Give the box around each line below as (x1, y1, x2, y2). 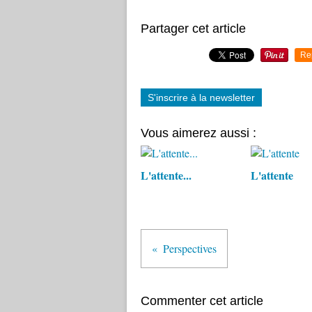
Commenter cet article (141, 294, 263, 308)
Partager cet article (141, 22, 246, 36)
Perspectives (163, 241, 217, 256)
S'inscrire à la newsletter (148, 92, 255, 103)
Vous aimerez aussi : (141, 126, 256, 140)
